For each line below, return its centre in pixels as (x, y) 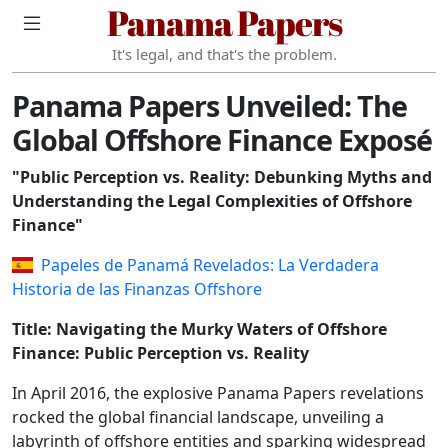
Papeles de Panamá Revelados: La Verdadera (210, 265)
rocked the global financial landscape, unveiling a (198, 417)
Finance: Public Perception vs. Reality (160, 353)
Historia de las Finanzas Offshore (137, 289)
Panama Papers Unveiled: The (209, 105)
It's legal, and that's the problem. (224, 54)
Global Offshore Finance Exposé (222, 139)
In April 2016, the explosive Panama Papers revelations (218, 393)
